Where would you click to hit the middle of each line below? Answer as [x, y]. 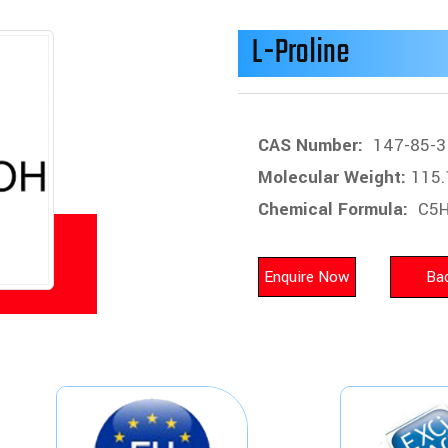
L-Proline [301, 53]
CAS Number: [313, 145]
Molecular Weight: [332, 177]
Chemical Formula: [336, 209]
